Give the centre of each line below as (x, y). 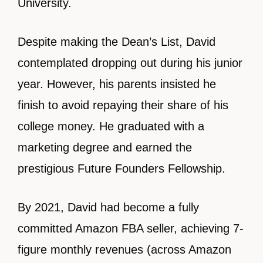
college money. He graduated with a (111, 126)
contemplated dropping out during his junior (130, 63)
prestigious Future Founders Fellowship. (122, 168)
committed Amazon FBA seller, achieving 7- (131, 228)
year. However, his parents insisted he (117, 84)
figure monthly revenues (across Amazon (124, 249)
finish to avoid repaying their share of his (123, 105)
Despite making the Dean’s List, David (117, 42)
